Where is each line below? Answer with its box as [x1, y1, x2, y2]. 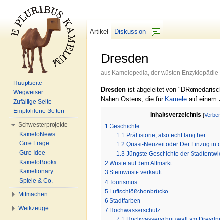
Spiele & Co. [19, 177, 53, 184]
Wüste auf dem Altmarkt [110, 160, 172, 167]
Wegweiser [13, 89, 43, 96]
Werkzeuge [18, 205, 49, 212]
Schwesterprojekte [18, 121, 68, 128]
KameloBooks [19, 159, 56, 165]
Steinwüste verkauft [110, 169, 162, 176]
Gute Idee [19, 149, 45, 156]
